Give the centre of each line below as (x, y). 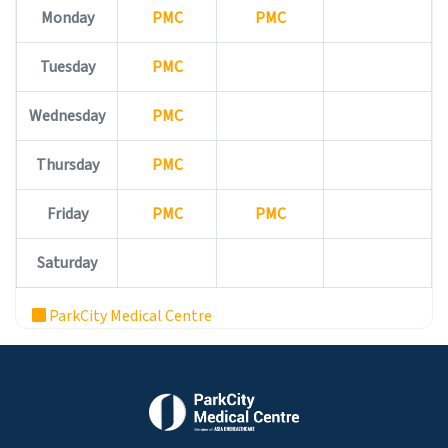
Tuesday (67, 66)
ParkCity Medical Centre (129, 315)
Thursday (67, 164)
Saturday (67, 262)
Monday (67, 17)
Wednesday (67, 115)
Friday (67, 213)
